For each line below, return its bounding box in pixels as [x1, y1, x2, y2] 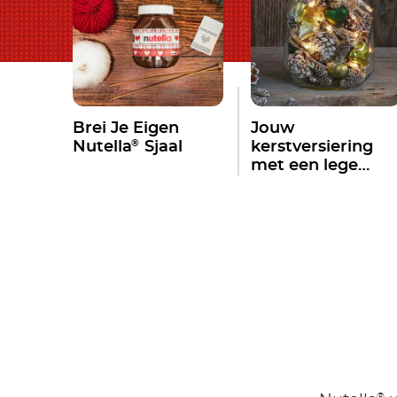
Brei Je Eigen [73, 120, 180, 136]
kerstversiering [251, 138, 374, 155]
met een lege [251, 157, 359, 174]
